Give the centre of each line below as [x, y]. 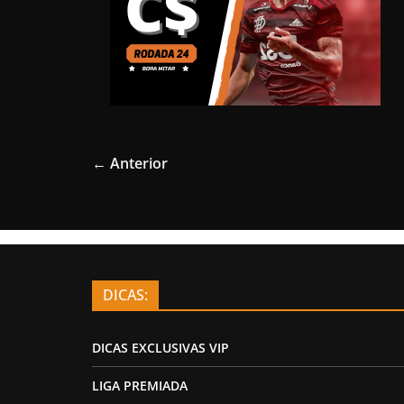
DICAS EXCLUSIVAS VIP [161, 348]
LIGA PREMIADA [140, 386]
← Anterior [130, 163]
